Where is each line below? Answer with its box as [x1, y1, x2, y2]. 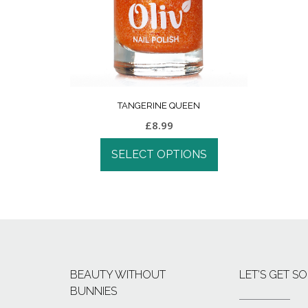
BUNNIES [70, 285, 117, 298]
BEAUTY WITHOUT [70, 268, 166, 282]
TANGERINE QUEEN [118, 100, 201, 111]
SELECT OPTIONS [111, 148, 207, 162]
